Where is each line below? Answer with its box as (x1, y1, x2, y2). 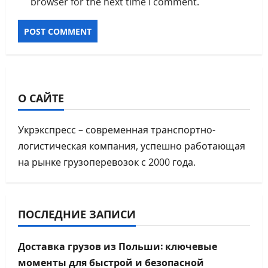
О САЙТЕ (18, 90, 64, 106)
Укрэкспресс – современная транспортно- (18, 123, 215, 137)
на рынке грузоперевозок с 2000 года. (18, 156, 196, 169)
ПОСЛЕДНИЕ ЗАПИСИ (18, 206, 136, 222)
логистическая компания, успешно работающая (18, 139, 245, 153)
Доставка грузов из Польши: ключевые (18, 239, 217, 254)
